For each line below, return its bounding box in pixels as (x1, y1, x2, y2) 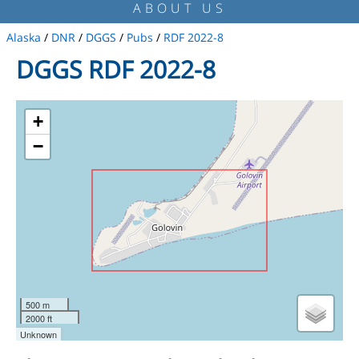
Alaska (6, 30, 41, 45)
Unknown (20, 328, 57, 341)
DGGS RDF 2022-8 (16, 53, 216, 86)
